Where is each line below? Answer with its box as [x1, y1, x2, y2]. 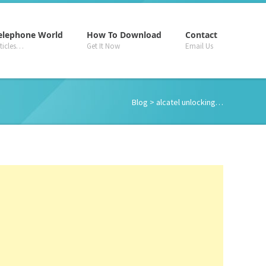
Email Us [185, 41, 213, 51]
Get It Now [87, 41, 120, 51]
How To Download [87, 29, 161, 40]
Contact [185, 29, 217, 40]
